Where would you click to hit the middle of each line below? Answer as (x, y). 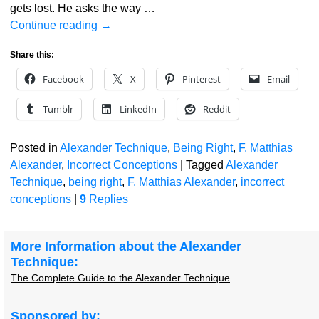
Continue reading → (61, 26)
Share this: (32, 55)
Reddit (216, 109)
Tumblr (58, 109)
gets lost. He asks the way (77, 9)
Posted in (33, 148)
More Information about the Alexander (126, 247)
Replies (107, 199)
